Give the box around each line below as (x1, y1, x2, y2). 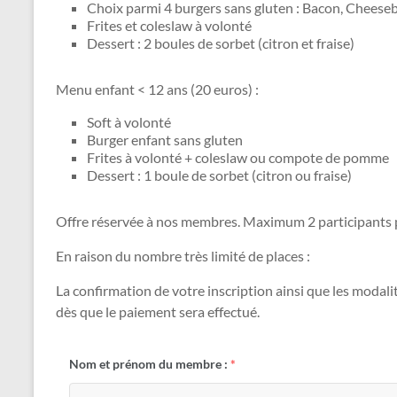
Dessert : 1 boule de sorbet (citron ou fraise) (87, 167, 352, 183)
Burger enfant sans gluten (87, 131, 243, 148)
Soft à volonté (87, 113, 171, 130)
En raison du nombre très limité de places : (56, 247, 310, 264)
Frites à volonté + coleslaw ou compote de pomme (87, 149, 389, 166)
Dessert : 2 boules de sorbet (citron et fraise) (87, 35, 354, 51)
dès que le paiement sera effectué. (56, 303, 260, 320)
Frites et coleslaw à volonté (87, 17, 252, 34)
